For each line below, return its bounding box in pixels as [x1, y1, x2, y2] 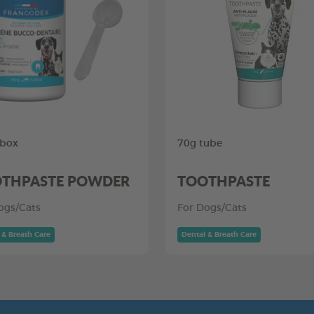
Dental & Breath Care [182, 231, 257, 238]
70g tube [177, 139, 222, 149]
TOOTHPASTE [177, 171, 270, 191]
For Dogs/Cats [177, 203, 247, 213]
